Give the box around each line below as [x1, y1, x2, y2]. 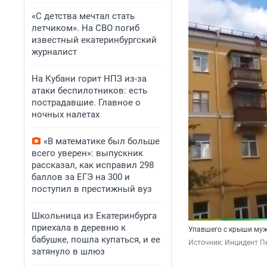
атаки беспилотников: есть [32, 85, 147, 96]
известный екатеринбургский [32, 35, 157, 45]
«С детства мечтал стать [32, 11, 135, 21]
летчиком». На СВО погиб [32, 23, 139, 33]
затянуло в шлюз [32, 246, 105, 257]
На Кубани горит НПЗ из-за [32, 73, 147, 84]
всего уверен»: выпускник [32, 148, 143, 159]
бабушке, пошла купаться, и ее [32, 234, 160, 245]
